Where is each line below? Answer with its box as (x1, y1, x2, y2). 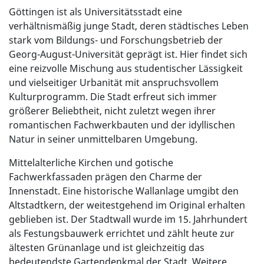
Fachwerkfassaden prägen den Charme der (9, 170, 202, 184)
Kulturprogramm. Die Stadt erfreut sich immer (9, 90, 217, 104)
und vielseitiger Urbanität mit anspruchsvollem (9, 76, 219, 90)
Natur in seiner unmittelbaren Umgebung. (9, 133, 197, 146)
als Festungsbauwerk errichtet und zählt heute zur (9, 227, 235, 240)
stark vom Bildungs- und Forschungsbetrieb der (9, 34, 223, 47)
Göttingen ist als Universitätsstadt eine (9, 5, 182, 19)
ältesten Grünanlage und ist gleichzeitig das (9, 241, 204, 255)
